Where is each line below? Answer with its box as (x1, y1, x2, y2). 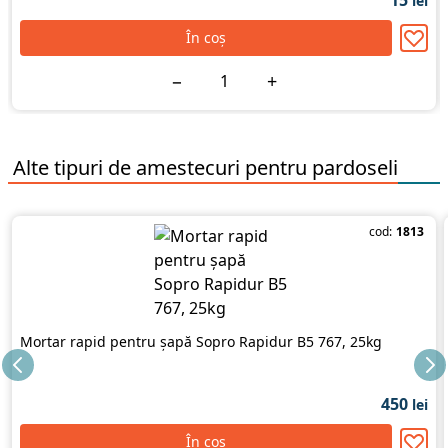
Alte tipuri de (13, 154, 131, 181)
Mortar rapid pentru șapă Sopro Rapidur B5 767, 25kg (20, 332, 382, 351)
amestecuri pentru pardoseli (136, 154, 398, 181)
